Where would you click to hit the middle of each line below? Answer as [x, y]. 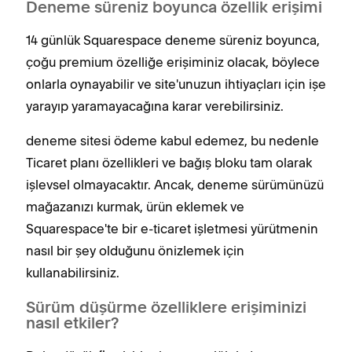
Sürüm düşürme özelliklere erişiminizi [166, 309]
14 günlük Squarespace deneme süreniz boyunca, [173, 40]
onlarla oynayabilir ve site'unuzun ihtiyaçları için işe [176, 84]
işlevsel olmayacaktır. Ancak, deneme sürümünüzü [175, 185]
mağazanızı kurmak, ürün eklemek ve [135, 207]
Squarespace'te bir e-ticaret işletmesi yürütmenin [172, 229]
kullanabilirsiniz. [73, 273]
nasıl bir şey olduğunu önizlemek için [135, 251]
